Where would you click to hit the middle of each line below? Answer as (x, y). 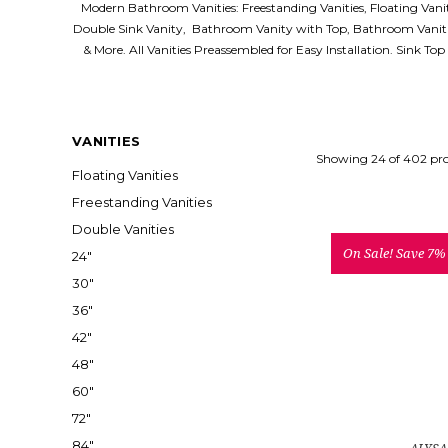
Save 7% (420, 253)
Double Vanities (123, 229)
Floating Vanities (125, 175)
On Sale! (369, 253)
